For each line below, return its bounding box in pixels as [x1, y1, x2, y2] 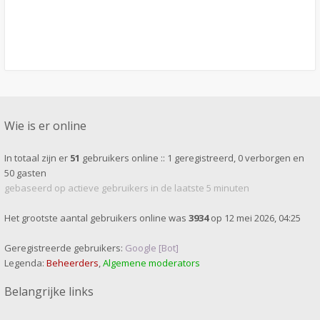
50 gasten [4, 166, 46, 179]
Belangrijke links [4, 284, 94, 299]
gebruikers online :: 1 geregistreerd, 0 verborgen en [80, 151, 304, 164]
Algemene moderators [103, 256, 200, 269]
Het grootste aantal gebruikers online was [4, 211, 189, 224]
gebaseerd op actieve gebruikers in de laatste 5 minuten [4, 181, 249, 194]
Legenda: [4, 256, 46, 269]
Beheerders [46, 256, 99, 269]
